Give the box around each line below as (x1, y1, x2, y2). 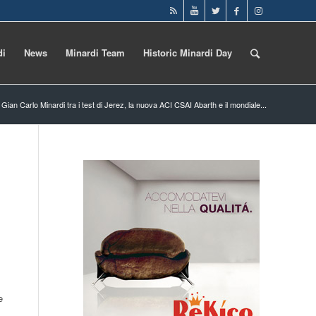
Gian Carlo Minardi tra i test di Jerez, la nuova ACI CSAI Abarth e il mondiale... (1, 99, 267, 110)
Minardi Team (66, 46, 125, 59)
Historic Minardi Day (143, 46, 232, 59)
